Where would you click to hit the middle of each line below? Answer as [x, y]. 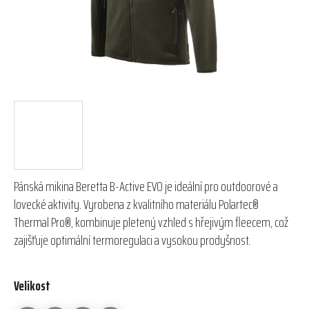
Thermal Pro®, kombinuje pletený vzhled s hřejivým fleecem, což [151, 222]
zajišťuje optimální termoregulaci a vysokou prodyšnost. [132, 240]
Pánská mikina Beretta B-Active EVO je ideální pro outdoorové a [146, 186]
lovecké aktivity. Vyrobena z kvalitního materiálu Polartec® [136, 204]
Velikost [32, 285]
